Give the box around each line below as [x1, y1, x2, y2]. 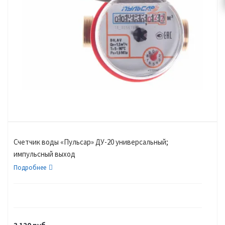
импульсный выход [14, 149, 75, 159]
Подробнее [14, 163, 46, 172]
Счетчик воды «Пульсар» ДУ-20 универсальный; [14, 137, 168, 147]
